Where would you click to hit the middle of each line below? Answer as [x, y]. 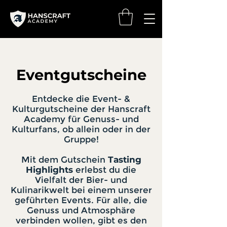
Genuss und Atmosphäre [81, 211]
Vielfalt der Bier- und [81, 180]
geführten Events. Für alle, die [81, 200]
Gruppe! [81, 140]
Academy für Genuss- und [81, 119]
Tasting [124, 160]
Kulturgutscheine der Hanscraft [81, 109]
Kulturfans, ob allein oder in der [81, 129]
